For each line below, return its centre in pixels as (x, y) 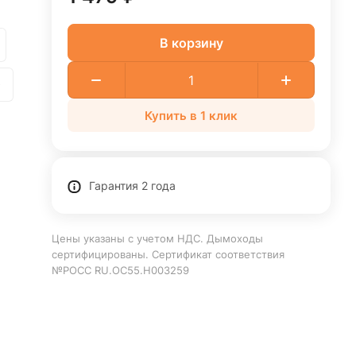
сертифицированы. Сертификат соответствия (170, 254)
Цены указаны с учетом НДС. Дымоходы (158, 238)
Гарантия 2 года (133, 186)
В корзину (191, 43)
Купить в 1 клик (192, 115)
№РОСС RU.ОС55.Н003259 (121, 270)
